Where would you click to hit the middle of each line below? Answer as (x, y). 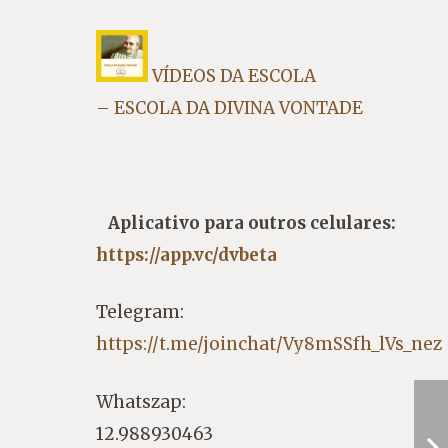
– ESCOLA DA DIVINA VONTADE (229, 107)
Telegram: (139, 312)
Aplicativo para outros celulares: (251, 222)
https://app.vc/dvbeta (186, 254)
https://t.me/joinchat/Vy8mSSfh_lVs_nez (268, 344)
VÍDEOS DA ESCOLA (233, 75)
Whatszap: (140, 401)
